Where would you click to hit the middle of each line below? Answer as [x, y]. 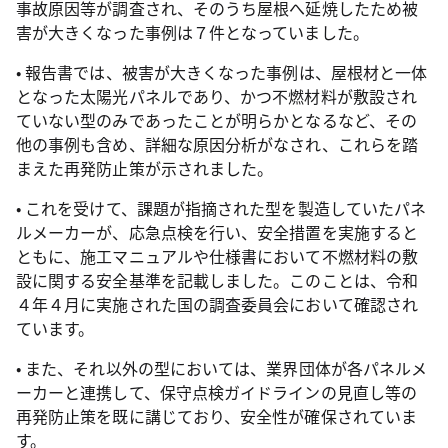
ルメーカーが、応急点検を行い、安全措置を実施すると [217, 231]
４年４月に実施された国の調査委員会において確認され [217, 303]
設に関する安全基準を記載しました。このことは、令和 [217, 279]
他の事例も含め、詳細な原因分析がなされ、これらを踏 [217, 143]
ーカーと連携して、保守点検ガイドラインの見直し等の [216, 391]
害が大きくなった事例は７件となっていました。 [192, 31]
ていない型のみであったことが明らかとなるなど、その [216, 119]
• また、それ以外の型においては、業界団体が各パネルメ [222, 367]
